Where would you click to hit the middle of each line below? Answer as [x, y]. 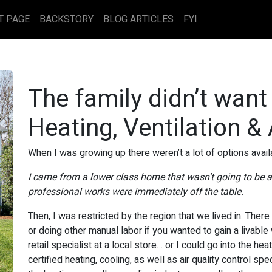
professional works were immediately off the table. [136, 192]
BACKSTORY [66, 19]
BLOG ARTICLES [138, 19]
